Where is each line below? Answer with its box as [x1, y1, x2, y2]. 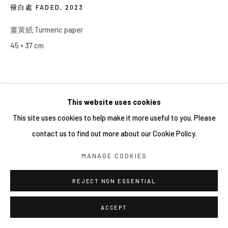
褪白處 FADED [10, 3, 60, 12]
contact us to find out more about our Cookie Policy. [32, 129, 196, 138]
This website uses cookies [67, 97, 161, 106]
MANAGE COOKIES [81, 151, 147, 160]
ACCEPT [101, 204, 127, 211]
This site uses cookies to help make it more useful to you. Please [12, 113, 216, 122]
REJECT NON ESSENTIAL [72, 178, 156, 184]
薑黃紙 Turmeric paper [10, 25, 83, 35]
